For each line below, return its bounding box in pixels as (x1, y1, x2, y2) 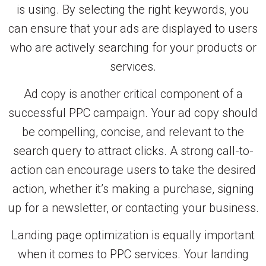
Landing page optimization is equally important (11, 228, 255, 243)
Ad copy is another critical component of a (23, 86, 243, 101)
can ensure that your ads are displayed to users (8, 21, 258, 36)
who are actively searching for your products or (9, 40, 256, 55)
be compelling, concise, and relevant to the (22, 124, 244, 139)
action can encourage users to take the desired (10, 162, 256, 177)
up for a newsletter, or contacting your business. (7, 200, 259, 215)
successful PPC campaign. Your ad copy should (8, 105, 258, 120)
